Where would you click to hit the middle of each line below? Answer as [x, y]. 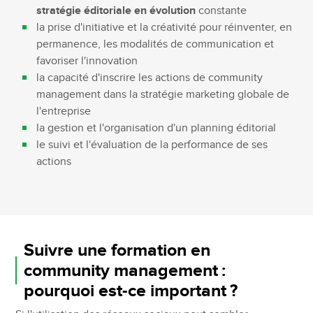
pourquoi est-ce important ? [131, 291]
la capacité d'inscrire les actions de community [150, 78]
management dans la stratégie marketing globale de [163, 94]
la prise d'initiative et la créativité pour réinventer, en [165, 27]
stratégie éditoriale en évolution [116, 10]
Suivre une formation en [117, 250]
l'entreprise [64, 111]
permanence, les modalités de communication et [155, 44]
